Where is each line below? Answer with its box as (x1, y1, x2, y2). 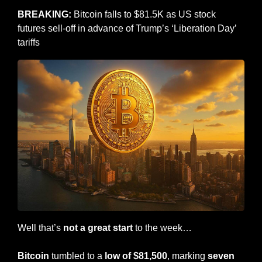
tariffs (18, 37, 40, 48)
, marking (167, 250, 208, 261)
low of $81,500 (105, 250, 167, 261)
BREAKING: (18, 9, 71, 20)
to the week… (135, 222, 192, 233)
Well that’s (18, 222, 63, 233)
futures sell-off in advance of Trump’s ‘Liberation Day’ (18, 23, 236, 34)
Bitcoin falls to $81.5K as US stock (71, 9, 216, 20)
